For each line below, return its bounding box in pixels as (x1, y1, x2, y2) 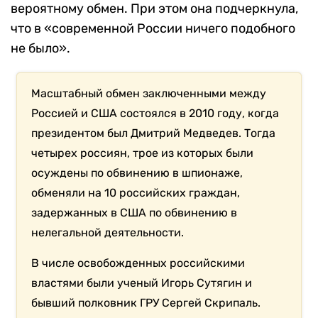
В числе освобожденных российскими (31, 256, 246, 270)
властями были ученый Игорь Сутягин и (31, 276, 253, 290)
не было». (11, 40, 70, 57)
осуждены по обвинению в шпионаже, (31, 166, 243, 180)
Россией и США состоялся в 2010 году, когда (31, 106, 280, 121)
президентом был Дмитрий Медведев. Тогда (31, 126, 276, 141)
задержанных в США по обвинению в (31, 206, 238, 220)
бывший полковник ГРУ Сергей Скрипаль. (31, 296, 261, 310)
